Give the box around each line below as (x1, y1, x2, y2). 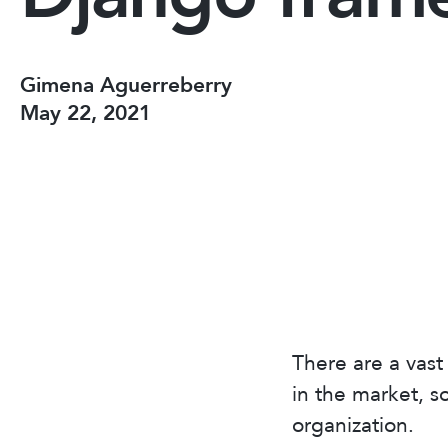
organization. (291, 410, 414, 440)
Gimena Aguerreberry (20, 70, 232, 100)
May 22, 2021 (20, 98, 151, 128)
